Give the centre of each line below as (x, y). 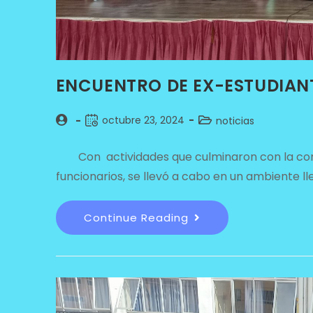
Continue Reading (136, 217)
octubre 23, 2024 (143, 120)
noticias (235, 121)
